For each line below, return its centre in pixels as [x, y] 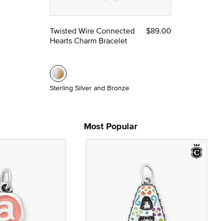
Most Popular [110, 126]
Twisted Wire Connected [92, 30]
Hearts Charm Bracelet [89, 40]
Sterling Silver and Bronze [90, 88]
